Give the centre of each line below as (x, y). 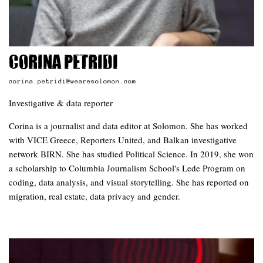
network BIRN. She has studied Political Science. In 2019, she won (131, 154)
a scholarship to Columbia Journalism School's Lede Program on (127, 168)
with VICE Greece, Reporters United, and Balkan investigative (123, 140)
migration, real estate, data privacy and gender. (95, 196)
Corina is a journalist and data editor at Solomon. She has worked (128, 126)
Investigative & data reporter (61, 103)
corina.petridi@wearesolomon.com (73, 81)
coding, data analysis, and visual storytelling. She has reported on (129, 182)
